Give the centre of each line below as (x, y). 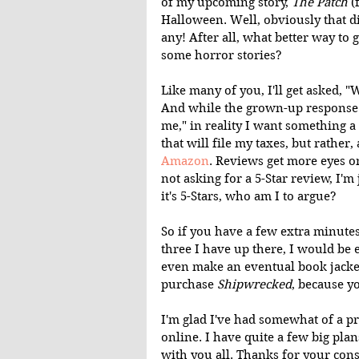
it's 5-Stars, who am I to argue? (249, 197)
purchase (189, 285)
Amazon (185, 161)
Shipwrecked (254, 285)
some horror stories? (222, 56)
